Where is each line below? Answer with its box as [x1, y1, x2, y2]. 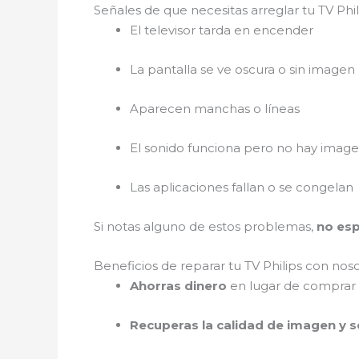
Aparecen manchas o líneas [130, 100, 300, 116]
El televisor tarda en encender [130, 22, 313, 38]
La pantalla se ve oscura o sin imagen [130, 61, 355, 77]
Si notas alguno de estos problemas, [94, 218, 317, 234]
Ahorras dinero [130, 277, 227, 293]
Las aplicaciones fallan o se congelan [130, 179, 353, 195]
